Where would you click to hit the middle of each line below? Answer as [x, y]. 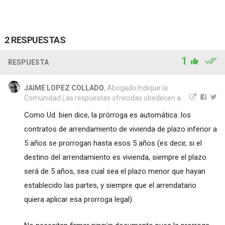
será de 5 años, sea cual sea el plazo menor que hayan [115, 171]
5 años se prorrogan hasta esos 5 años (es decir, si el [113, 143]
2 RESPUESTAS [35, 40]
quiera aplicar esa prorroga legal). [79, 199]
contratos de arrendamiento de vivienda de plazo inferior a [120, 129]
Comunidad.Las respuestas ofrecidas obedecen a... [104, 98]
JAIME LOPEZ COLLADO [64, 88]
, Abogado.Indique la [136, 88]
